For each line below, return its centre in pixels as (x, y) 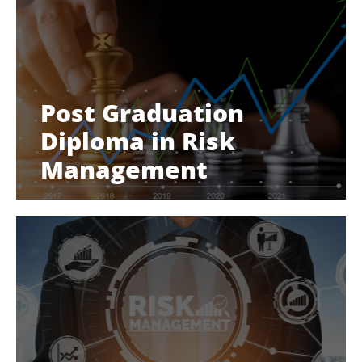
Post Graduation (142, 113)
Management (124, 169)
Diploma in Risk (138, 141)
